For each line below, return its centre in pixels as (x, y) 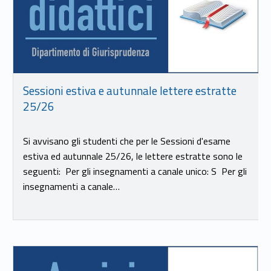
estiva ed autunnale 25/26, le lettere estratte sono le (132, 156)
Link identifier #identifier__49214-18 (18, 248)
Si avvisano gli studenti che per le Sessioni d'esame (126, 141)
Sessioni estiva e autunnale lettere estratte (129, 90)
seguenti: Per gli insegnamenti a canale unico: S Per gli (135, 171)
